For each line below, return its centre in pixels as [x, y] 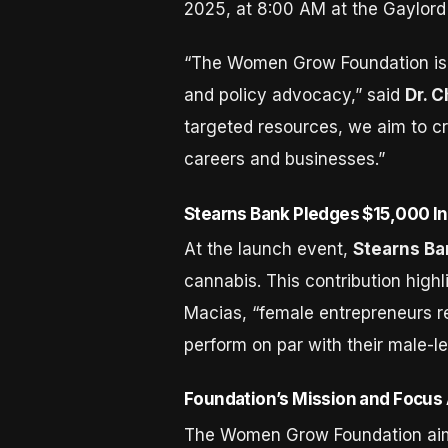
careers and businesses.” [284, 159]
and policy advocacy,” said [294, 95]
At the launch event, [268, 249]
